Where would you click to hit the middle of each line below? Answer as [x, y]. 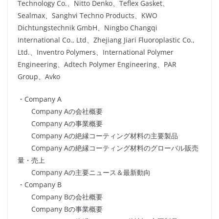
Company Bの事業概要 [60, 209]
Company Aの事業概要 [60, 124]
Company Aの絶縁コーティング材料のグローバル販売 [108, 148]
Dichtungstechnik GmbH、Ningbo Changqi [88, 28]
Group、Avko [39, 77]
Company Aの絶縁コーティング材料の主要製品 [98, 136]
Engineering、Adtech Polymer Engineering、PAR [97, 65]
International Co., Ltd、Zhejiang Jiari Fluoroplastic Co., [106, 40]
